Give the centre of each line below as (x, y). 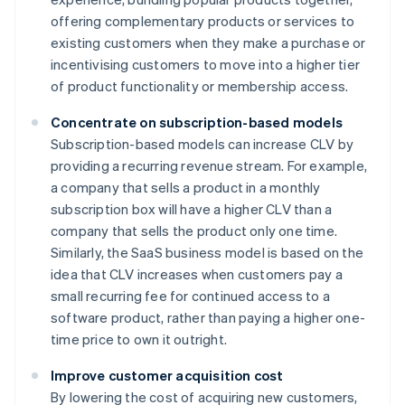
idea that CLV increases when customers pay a (197, 274)
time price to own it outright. (139, 339)
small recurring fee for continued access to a (190, 296)
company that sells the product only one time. (194, 231)
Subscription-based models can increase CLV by (202, 144)
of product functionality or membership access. (200, 86)
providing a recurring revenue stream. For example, (209, 166)
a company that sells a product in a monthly (186, 188)
